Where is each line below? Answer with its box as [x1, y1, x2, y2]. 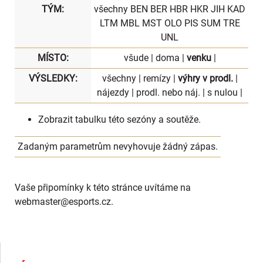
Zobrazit [38, 114, 75, 125]
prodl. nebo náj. [136, 87, 200, 98]
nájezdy [97, 87, 129, 98]
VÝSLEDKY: [28, 73, 77, 84]
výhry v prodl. [177, 73, 233, 84]
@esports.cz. [60, 196, 113, 207]
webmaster [15, 196, 60, 207]
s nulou [207, 87, 238, 98]
